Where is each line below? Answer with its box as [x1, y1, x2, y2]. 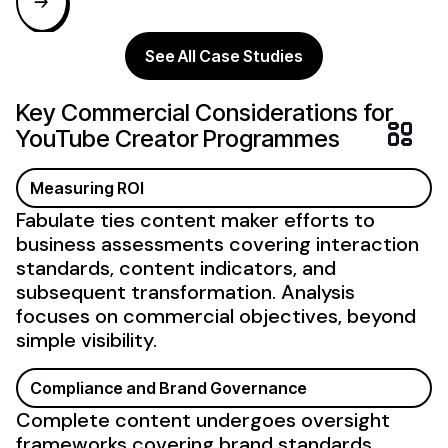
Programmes [198, 123, 340, 153]
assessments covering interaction [96, 230, 419, 257]
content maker [140, 206, 279, 233]
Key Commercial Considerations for [16, 97, 393, 127]
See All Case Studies [145, 45, 303, 66]
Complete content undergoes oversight [16, 406, 390, 433]
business [16, 230, 96, 257]
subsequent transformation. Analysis [16, 278, 355, 305]
